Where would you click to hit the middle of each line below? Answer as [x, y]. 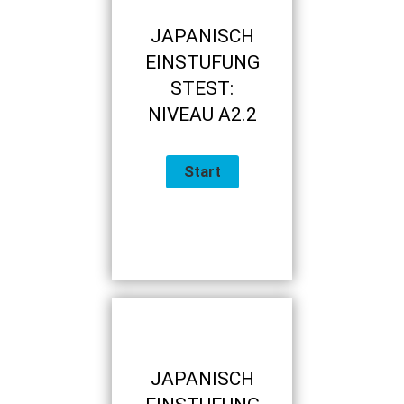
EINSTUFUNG [202, 63]
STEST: [202, 89]
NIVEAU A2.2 [202, 115]
